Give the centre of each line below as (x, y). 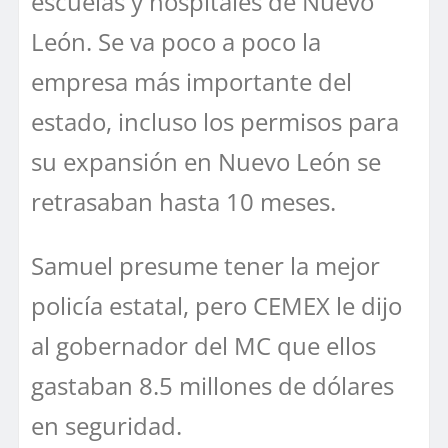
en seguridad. (106, 426)
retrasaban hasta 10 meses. (183, 202)
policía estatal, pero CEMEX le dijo (216, 306)
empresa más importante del (191, 82)
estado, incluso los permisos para (215, 122)
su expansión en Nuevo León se (206, 162)
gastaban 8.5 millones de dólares (212, 386)
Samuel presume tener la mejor (205, 266)
